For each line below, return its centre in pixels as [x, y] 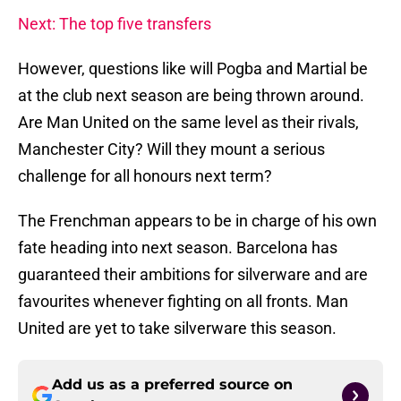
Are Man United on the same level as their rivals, [188, 123]
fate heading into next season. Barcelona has [178, 248]
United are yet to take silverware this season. [177, 328]
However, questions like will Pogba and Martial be [193, 69]
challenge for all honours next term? [145, 176]
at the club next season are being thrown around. [191, 96]
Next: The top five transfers [115, 24]
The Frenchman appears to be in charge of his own [197, 221]
